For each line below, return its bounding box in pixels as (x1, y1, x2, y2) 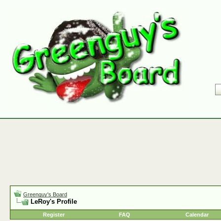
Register (43, 212, 65, 218)
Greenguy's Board (23, 191, 67, 197)
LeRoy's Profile (31, 198, 77, 205)
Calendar (185, 212, 209, 218)
